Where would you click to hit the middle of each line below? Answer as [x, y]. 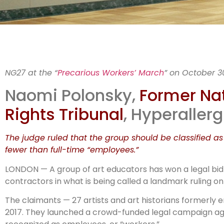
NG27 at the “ [31, 73]
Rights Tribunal [64, 114]
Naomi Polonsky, [72, 95]
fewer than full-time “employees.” [72, 150]
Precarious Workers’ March [111, 73]
